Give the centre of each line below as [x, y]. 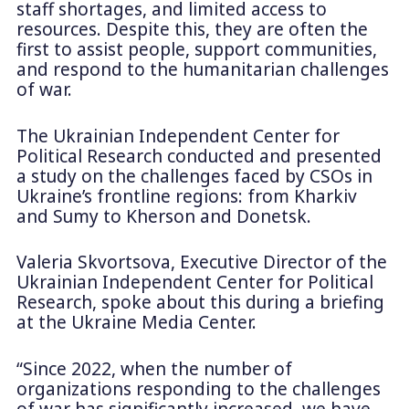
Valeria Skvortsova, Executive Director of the [201, 262]
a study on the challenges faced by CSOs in [194, 176]
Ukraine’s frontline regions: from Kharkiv [186, 196]
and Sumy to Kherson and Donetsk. [163, 216]
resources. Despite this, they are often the [192, 30]
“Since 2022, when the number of [154, 368]
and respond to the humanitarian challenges [202, 70]
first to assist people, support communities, [196, 50]
